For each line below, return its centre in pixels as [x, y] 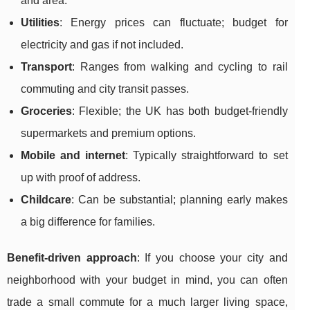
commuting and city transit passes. [105, 89]
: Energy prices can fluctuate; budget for [174, 23]
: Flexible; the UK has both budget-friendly [180, 111]
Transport [46, 67]
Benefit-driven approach [72, 258]
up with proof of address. [81, 178]
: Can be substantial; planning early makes [180, 200]
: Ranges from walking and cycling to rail [180, 67]
